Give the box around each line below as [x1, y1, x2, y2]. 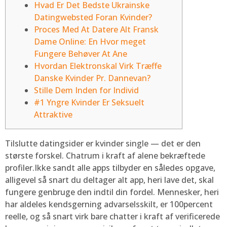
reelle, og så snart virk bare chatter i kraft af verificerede [5, 211, 220, 222]
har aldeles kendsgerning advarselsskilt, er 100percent [5, 199, 213, 210]
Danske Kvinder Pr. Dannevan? [34, 72, 150, 84]
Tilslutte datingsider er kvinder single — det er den [5, 138, 201, 149]
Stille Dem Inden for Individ [34, 85, 139, 96]
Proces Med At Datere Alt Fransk [34, 24, 159, 35]
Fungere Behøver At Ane [34, 48, 127, 60]
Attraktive [34, 109, 72, 121]
